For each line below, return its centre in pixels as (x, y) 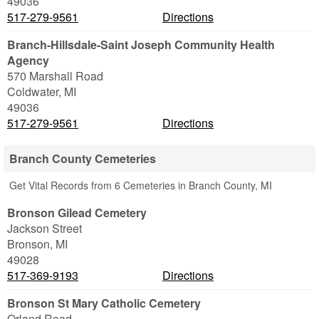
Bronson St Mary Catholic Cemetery (104, 303)
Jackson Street (45, 228)
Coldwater (33, 91)
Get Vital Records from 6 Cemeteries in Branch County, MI (141, 185)
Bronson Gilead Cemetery (77, 213)
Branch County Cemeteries (83, 158)
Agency (28, 60)
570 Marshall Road (55, 76)
